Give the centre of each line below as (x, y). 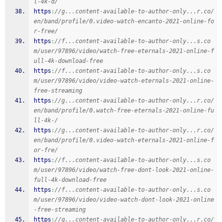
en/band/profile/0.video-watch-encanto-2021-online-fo (124, 21)
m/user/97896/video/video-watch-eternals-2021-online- (124, 81)
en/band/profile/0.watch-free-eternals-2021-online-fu (124, 111)
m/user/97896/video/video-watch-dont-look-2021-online (124, 200)
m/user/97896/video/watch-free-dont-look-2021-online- (124, 170)
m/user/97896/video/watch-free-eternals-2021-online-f (124, 51)
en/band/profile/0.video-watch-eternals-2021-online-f (124, 140)
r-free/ (46, 31)
